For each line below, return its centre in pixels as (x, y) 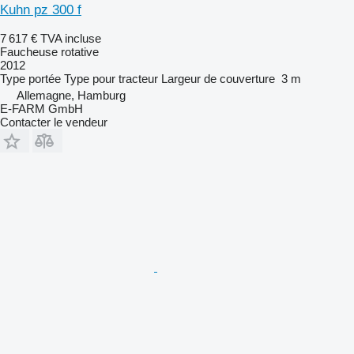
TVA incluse (71, 38)
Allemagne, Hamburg (71, 95)
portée (45, 78)
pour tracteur (125, 78)
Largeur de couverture (218, 78)
